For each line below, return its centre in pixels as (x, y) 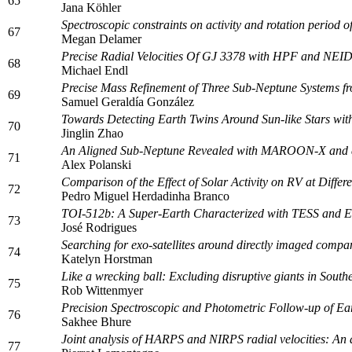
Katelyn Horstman (107, 258)
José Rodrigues (99, 227)
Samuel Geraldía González (128, 101)
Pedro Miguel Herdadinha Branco (145, 196)
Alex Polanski (96, 164)
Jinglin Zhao (92, 133)
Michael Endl (95, 70)
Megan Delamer (101, 38)
